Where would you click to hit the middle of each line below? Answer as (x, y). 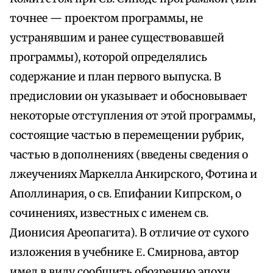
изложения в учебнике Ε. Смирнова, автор (124, 253)
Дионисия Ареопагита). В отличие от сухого (129, 233)
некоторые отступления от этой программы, (133, 116)
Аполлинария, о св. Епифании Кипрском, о (126, 194)
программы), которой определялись (108, 58)
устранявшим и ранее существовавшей (117, 38)
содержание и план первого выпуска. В (115, 77)
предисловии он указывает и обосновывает (129, 97)
